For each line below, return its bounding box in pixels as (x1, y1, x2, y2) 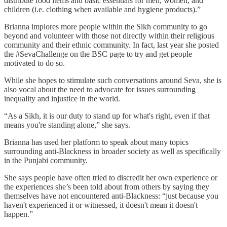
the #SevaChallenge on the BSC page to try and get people (4, 49, 192, 58)
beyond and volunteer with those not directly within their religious (4, 31, 214, 40)
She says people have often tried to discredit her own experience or (4, 173, 217, 182)
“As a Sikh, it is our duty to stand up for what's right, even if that (4, 111, 210, 120)
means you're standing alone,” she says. (4, 120, 130, 129)
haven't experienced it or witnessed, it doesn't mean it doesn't (4, 200, 198, 209)
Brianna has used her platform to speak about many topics (4, 137, 188, 146)
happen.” (4, 209, 33, 218)
